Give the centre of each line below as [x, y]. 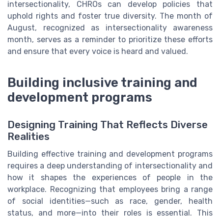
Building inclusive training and [102, 82]
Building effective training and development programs [110, 154]
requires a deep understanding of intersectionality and [110, 165]
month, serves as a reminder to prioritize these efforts [110, 39]
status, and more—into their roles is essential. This [110, 213]
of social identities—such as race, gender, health [110, 201]
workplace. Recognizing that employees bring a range [110, 189]
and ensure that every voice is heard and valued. [98, 51]
